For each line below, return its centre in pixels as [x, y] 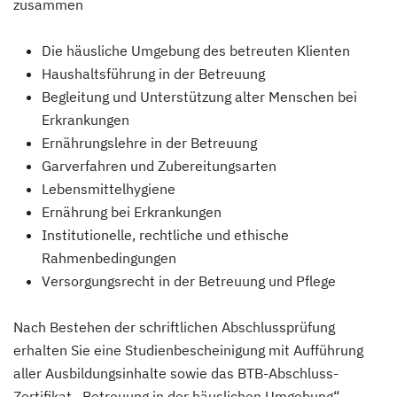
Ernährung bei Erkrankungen [132, 211]
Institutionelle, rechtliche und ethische [165, 234]
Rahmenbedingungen [109, 257]
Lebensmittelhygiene [109, 188]
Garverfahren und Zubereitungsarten [159, 165]
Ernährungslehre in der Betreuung [149, 142]
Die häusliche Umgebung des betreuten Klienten [196, 50]
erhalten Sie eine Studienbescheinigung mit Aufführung [188, 350]
